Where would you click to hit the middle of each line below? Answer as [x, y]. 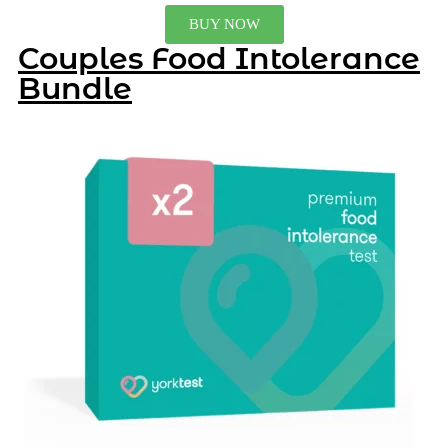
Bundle [75, 88]
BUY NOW [224, 23]
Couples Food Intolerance [219, 58]
